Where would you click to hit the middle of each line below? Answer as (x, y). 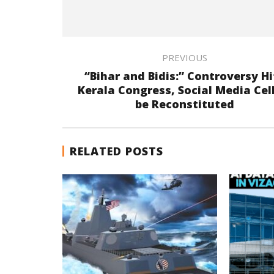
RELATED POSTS (117, 151)
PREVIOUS (184, 57)
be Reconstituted (184, 104)
